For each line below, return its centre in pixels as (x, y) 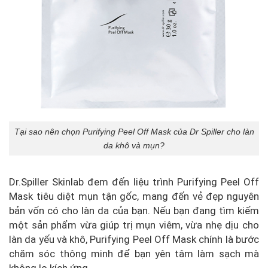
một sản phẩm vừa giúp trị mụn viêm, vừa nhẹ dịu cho (134, 225)
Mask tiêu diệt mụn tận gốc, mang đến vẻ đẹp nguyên (134, 197)
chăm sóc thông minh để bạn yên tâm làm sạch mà (134, 254)
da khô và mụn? (134, 145)
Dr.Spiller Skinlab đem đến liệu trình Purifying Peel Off (134, 182)
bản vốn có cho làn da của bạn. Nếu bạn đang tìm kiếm (134, 211)
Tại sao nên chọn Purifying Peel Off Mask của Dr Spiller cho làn (134, 131)
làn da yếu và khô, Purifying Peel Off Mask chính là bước (134, 240)
